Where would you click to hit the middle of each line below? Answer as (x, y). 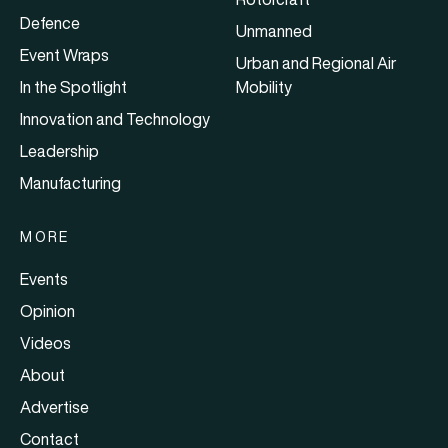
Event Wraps (64, 54)
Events (44, 278)
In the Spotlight (73, 86)
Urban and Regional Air (316, 62)
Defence (50, 22)
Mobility (264, 86)
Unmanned (274, 30)
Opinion (47, 310)
